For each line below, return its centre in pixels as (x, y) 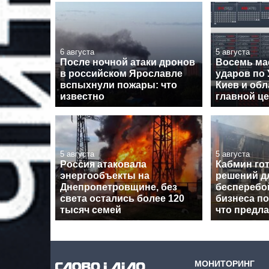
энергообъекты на (105, 176)
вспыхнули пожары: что (119, 85)
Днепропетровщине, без (119, 187)
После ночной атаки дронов (128, 62)
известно (82, 97)
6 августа (77, 52)
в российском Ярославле (121, 74)
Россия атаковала (103, 165)
